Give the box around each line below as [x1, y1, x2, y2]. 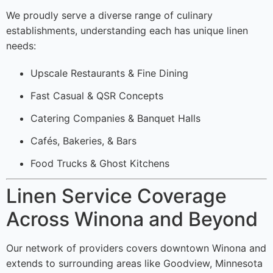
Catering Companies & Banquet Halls [30, 112, 200, 125]
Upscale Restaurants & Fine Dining [30, 67, 188, 80]
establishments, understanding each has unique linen [6, 24, 248, 37]
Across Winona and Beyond [6, 207, 258, 232]
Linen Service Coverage [6, 184, 227, 208]
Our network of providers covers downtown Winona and [6, 242, 266, 255]
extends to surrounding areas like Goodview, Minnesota [6, 257, 263, 270]
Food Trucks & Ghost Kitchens [30, 157, 169, 170]
